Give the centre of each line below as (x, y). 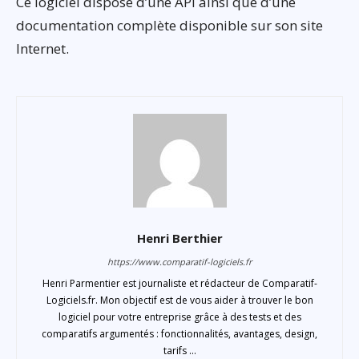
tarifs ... (179, 350)
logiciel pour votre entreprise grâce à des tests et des (179, 317)
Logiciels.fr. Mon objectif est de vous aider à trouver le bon (179, 300)
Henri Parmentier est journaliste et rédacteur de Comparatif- (179, 283)
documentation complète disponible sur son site (169, 25)
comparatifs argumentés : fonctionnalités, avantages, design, (179, 333)
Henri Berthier (179, 238)
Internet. (42, 48)
